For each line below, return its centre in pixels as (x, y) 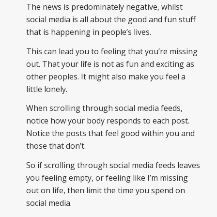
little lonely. (46, 89)
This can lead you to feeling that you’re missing (112, 51)
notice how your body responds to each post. (108, 121)
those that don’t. (56, 146)
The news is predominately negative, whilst (104, 7)
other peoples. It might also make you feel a (106, 76)
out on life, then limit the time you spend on (105, 190)
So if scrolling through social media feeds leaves (113, 165)
